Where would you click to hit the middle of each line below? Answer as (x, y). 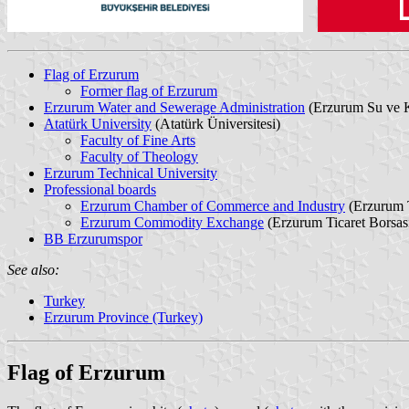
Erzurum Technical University (131, 173)
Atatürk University (98, 123)
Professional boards (100, 189)
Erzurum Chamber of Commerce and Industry (213, 205)
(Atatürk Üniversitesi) (216, 123)
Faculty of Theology (139, 156)
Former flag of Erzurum (149, 90)
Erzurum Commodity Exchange (172, 222)
